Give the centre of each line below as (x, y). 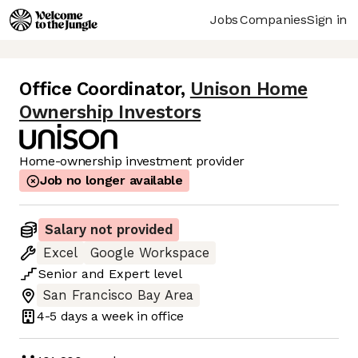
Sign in (327, 19)
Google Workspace (150, 253)
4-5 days (62, 316)
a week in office (136, 316)
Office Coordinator (100, 89)
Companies (273, 19)
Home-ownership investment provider (132, 161)
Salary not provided (109, 230)
